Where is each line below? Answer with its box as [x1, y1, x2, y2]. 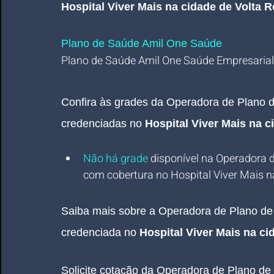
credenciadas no [61, 117, 145, 130]
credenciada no [61, 226, 139, 239]
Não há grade [83, 150, 148, 167]
